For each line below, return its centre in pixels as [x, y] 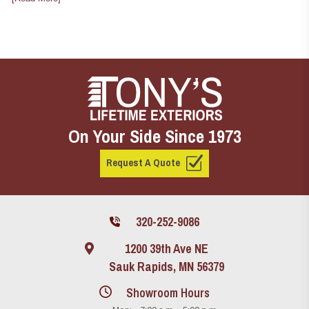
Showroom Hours [167, 293]
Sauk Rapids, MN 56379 [167, 267]
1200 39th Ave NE [167, 249]
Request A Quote [143, 163]
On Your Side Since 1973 [154, 137]
